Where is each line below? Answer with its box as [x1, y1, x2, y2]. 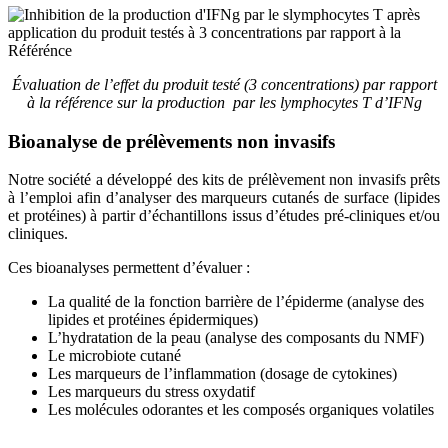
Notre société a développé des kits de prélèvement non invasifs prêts [8, 171, 440, 189]
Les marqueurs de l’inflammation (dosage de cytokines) [48, 365, 397, 383]
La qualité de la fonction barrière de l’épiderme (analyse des [48, 293, 424, 311]
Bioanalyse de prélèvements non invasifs [8, 130, 335, 152]
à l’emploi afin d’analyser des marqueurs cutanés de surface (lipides [8, 189, 440, 207]
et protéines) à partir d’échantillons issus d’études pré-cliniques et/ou [8, 207, 440, 225]
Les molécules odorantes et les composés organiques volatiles [48, 401, 434, 419]
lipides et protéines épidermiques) [48, 311, 258, 329]
